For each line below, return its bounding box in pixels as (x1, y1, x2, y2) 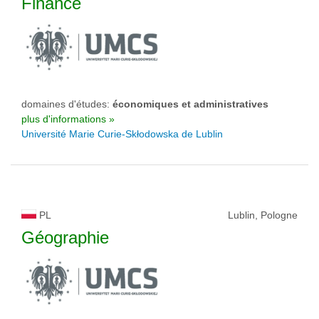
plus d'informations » (21, 113, 115, 125)
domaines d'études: (21, 98, 113, 110)
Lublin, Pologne (228, 209, 298, 221)
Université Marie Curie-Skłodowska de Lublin (21, 128, 223, 140)
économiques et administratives (113, 98, 268, 110)
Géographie (21, 228, 109, 247)
